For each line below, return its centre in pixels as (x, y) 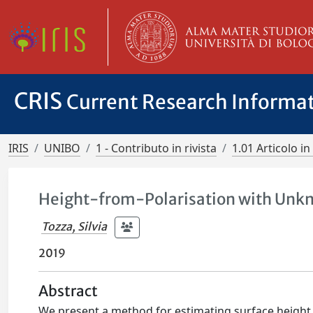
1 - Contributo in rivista (156, 148)
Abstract (68, 291)
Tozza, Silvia (74, 226)
